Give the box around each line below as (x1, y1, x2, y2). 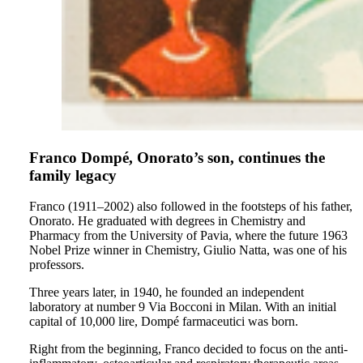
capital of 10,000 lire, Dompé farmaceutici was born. (29, 314, 301, 329)
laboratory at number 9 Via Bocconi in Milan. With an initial (29, 300, 336, 314)
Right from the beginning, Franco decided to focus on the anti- (29, 342, 348, 357)
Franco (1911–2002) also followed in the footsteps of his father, (29, 199, 352, 214)
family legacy (29, 166, 117, 184)
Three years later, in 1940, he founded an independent (29, 285, 304, 300)
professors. (29, 258, 91, 272)
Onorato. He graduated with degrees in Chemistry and (29, 214, 305, 228)
